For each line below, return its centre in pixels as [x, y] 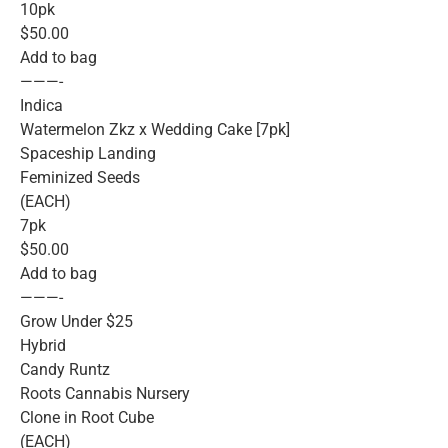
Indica [41, 106]
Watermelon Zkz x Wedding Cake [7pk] [155, 130]
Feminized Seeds [80, 178]
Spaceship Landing [88, 154]
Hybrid [43, 346]
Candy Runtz [65, 370]
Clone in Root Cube [87, 418]
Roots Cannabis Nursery [105, 394]
